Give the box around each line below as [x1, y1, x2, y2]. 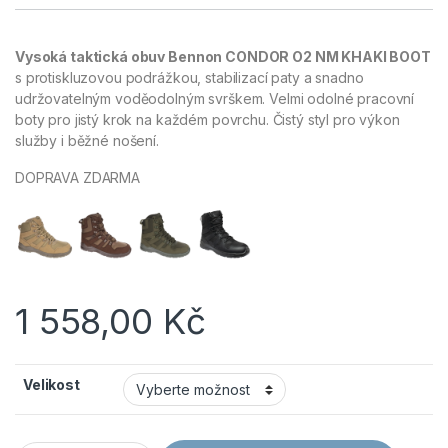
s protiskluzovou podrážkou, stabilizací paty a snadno [15, 68, 364, 86]
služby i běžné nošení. [15, 131, 159, 149]
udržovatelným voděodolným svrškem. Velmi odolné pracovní [15, 89, 415, 107]
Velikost [23, 375, 80, 393]
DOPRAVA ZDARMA [15, 168, 141, 186]
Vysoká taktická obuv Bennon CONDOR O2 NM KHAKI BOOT [15, 47, 431, 65]
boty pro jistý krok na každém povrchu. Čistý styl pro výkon [15, 110, 400, 128]
